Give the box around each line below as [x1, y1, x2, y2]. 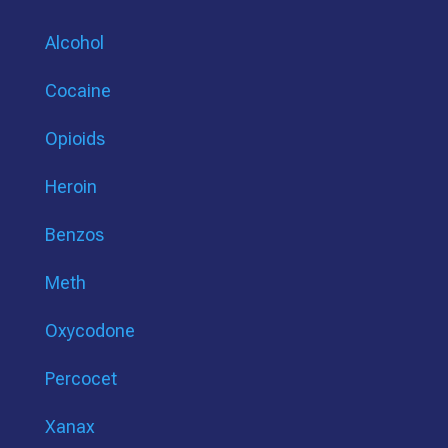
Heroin [44, 176, 97, 198]
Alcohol [44, 32, 104, 54]
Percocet [44, 368, 117, 390]
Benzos [44, 224, 104, 246]
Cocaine [44, 80, 111, 102]
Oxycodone [44, 320, 135, 342]
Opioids [44, 128, 105, 150]
